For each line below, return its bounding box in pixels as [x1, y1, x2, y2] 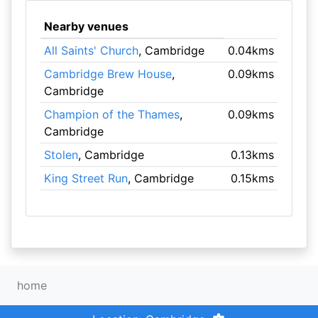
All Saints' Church [43, 43, 138, 57]
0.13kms [231, 148, 275, 162]
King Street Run [43, 171, 128, 185]
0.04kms [228, 43, 275, 57]
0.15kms [231, 171, 275, 185]
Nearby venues [43, 19, 128, 33]
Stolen [43, 148, 78, 162]
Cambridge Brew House [43, 67, 172, 81]
